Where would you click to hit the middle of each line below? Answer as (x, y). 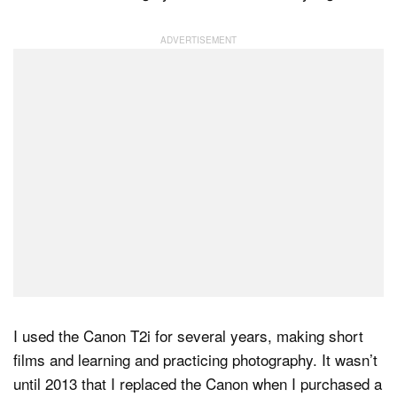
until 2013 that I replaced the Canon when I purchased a (198, 383)
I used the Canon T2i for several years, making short (188, 335)
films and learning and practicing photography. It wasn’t (195, 359)
